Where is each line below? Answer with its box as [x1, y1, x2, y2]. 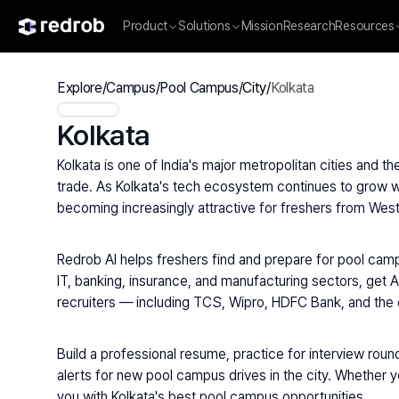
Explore [57, 79, 102, 96]
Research [282, 19, 336, 33]
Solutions [178, 19, 231, 33]
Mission [240, 19, 283, 33]
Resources [335, 19, 395, 33]
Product [123, 19, 168, 33]
